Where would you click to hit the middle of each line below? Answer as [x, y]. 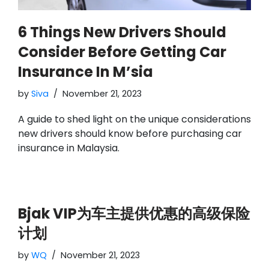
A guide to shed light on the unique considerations [134, 119]
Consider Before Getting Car [122, 52]
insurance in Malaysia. [69, 148]
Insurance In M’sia [86, 71]
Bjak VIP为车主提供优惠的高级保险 [134, 213]
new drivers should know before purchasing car [130, 133]
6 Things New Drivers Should [122, 32]
